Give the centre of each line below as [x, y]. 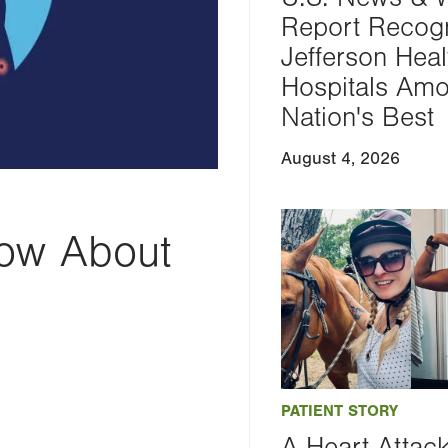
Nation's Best [358, 117]
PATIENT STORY [340, 411]
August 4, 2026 [341, 158]
